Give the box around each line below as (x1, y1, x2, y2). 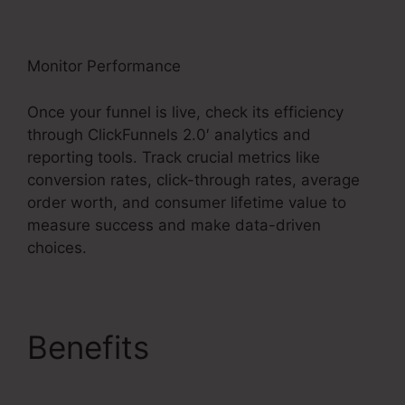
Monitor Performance (27, 57, 181, 76)
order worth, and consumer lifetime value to (27, 193, 346, 212)
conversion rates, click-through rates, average (27, 170, 360, 189)
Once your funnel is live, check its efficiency (27, 102, 344, 121)
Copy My (158, 327, 289, 366)
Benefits (27, 327, 158, 366)
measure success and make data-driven (27, 215, 321, 234)
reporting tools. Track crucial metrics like (27, 147, 320, 166)
